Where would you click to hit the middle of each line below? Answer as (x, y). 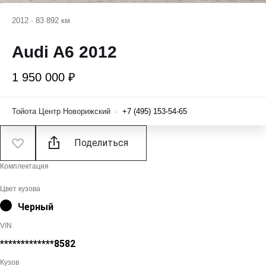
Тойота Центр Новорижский (61, 111)
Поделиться (100, 142)
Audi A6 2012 (64, 52)
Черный (36, 207)
